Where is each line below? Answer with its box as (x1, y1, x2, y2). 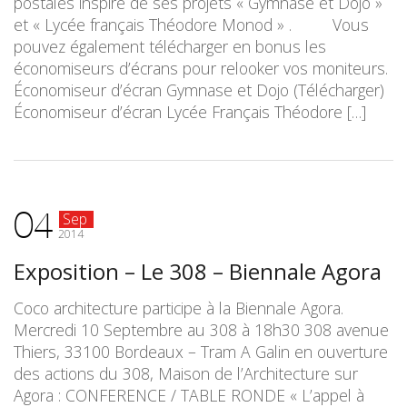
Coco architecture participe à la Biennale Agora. (14, 297, 343, 319)
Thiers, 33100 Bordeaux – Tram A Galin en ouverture (14, 341, 388, 362)
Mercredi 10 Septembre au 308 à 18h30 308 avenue (14, 319, 389, 341)
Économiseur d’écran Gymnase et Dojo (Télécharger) (14, 79, 384, 101)
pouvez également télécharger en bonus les (14, 35, 326, 57)
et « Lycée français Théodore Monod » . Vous (14, 14, 369, 35)
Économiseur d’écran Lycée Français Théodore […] (14, 101, 366, 123)
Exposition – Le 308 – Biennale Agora (14, 256, 382, 286)
